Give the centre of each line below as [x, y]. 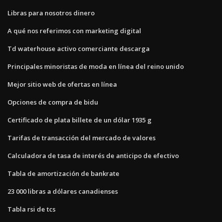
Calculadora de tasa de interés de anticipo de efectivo [93, 155]
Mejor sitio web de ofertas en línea [62, 84]
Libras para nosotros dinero [51, 13]
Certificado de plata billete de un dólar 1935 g [80, 120]
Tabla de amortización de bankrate [63, 173]
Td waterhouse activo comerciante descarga [79, 48]
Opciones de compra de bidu [53, 102]
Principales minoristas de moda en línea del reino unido [96, 66]
